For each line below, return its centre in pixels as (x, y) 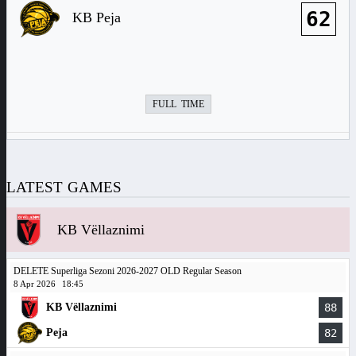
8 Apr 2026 (35, 284)
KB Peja (97, 17)
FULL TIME (178, 104)
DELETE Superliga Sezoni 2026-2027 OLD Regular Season (128, 271)
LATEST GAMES (64, 187)
